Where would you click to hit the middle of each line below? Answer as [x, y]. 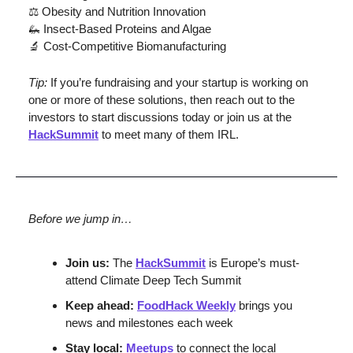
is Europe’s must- [253, 263]
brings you [264, 305]
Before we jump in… [80, 219]
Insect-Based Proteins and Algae [126, 29]
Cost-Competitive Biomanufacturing [133, 46]
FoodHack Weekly [186, 305]
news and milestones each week [149, 323]
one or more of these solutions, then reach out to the [162, 100]
